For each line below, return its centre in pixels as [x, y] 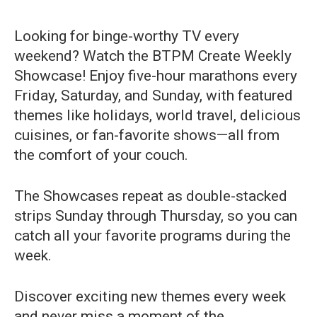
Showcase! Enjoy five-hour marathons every [156, 75]
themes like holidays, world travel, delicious [157, 115]
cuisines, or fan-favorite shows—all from [147, 135]
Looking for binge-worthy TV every [127, 36]
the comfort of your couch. [101, 155]
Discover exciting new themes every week [150, 296]
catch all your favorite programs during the [152, 235]
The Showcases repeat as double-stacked [151, 196]
